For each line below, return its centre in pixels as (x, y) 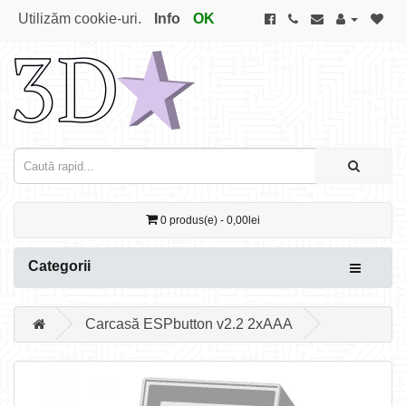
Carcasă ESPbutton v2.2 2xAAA (189, 324)
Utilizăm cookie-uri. (80, 19)
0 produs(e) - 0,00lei (210, 220)
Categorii (59, 266)
